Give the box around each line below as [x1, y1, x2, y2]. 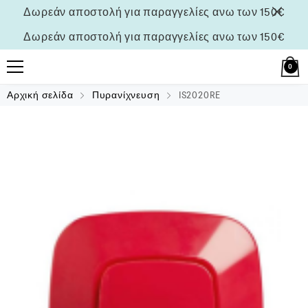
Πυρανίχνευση [91, 89, 160, 101]
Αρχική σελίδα [7, 89, 74, 101]
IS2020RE [176, 89, 221, 101]
